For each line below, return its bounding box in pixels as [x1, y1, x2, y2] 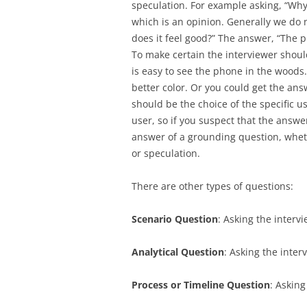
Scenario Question [132, 212, 218, 225]
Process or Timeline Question [132, 278, 270, 291]
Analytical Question [132, 245, 224, 258]
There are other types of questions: [132, 180, 293, 193]
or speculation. [132, 147, 200, 160]
